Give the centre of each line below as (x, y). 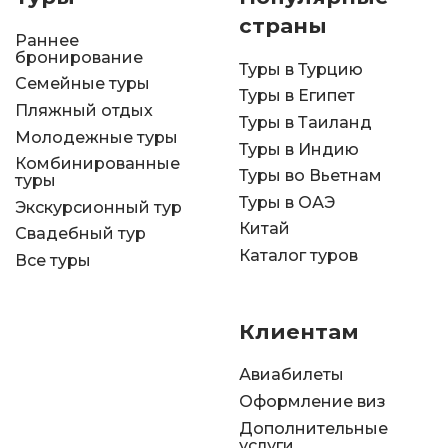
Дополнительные (313, 428)
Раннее (47, 40)
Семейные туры (82, 84)
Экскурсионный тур (98, 207)
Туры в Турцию (301, 69)
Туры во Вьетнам (310, 176)
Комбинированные (97, 164)
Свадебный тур (80, 234)
